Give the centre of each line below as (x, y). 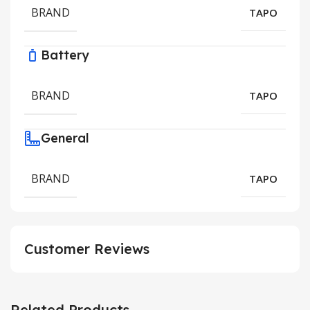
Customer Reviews (87, 249)
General (65, 138)
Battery (65, 55)
